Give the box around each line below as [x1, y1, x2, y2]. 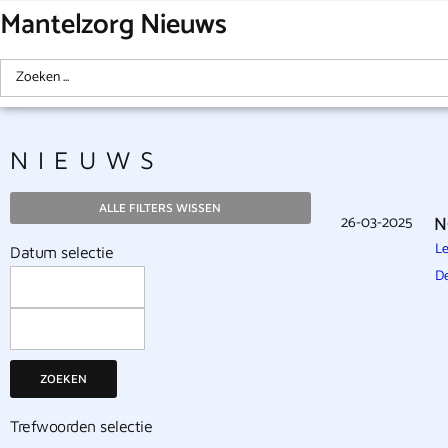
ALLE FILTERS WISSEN [99, 200, 222, 215]
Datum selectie [10, 243, 113, 261]
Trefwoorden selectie [10, 417, 152, 435]
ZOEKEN [40, 371, 87, 386]
